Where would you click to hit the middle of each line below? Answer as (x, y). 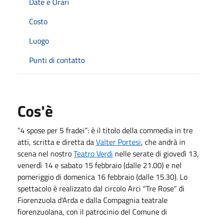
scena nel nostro (46, 153)
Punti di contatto (57, 60)
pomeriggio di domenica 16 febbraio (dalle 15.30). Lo (102, 177)
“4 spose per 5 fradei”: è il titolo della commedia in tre (105, 130)
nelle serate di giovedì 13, (156, 153)
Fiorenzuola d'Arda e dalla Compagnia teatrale (93, 200)
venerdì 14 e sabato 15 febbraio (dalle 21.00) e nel (100, 165)
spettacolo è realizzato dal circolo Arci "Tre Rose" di (101, 188)
